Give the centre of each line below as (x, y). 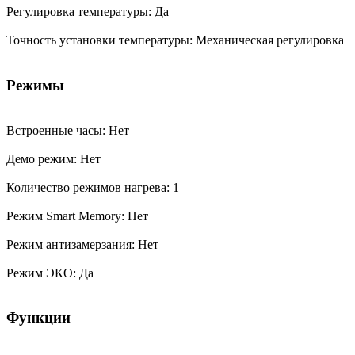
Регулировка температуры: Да (89, 12)
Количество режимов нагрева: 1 (94, 187)
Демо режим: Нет (55, 158)
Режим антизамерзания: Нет (84, 244)
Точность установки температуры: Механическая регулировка (177, 40)
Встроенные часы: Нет (69, 130)
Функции (38, 318)
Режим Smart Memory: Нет (79, 216)
